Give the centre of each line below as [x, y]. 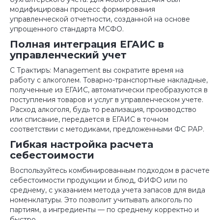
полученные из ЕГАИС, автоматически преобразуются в [109, 90]
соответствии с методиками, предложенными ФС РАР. [108, 129]
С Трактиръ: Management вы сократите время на [97, 70]
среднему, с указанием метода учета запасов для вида [108, 190]
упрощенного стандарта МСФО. [68, 29]
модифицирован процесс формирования [82, 9]
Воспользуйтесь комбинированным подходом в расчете [110, 170]
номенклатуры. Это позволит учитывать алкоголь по [101, 200]
